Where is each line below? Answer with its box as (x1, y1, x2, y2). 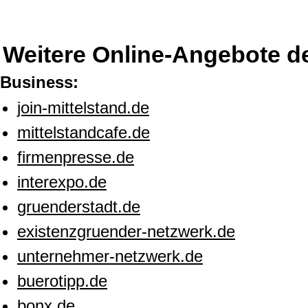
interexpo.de (17, 173, 107, 192)
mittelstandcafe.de (17, 123, 150, 142)
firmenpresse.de (17, 148, 134, 167)
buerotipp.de (17, 272, 107, 291)
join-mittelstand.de (17, 98, 149, 118)
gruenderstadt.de (17, 197, 140, 217)
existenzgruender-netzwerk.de (17, 222, 235, 241)
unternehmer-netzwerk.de (17, 247, 203, 266)
